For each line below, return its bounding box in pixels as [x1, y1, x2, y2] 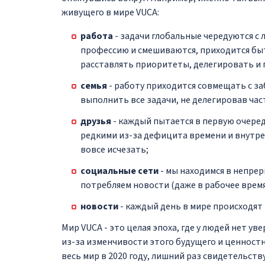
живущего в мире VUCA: [62, 5, 159, 19]
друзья [80, 114, 111, 128]
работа [80, 29, 113, 43]
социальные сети [80, 164, 159, 177]
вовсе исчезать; [80, 143, 148, 156]
